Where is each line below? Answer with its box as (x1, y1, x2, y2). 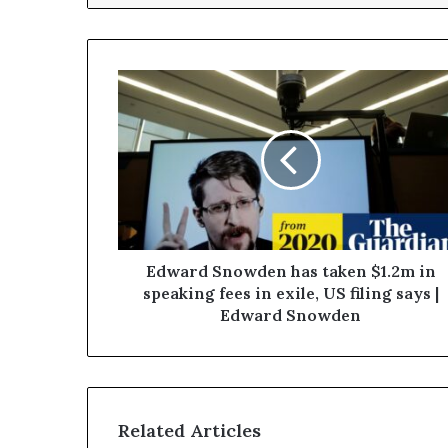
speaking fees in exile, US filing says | (142, 283, 439, 304)
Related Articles (118, 419, 261, 443)
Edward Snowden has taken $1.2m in (145, 261, 436, 282)
